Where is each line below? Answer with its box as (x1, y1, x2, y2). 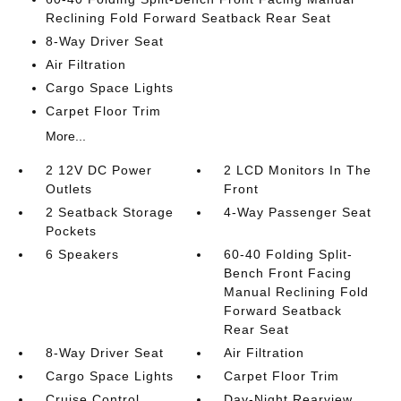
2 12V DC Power (45, 163, 152, 177)
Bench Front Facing (224, 266, 353, 280)
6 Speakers (45, 247, 119, 261)
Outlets (45, 182, 92, 196)
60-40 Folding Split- (224, 247, 354, 261)
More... (45, 129, 86, 143)
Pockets (45, 224, 97, 238)
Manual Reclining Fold (224, 285, 370, 299)
